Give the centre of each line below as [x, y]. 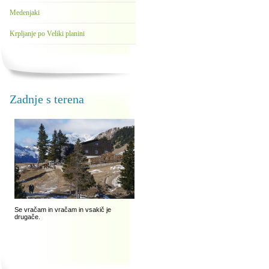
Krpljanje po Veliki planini [47, 34]
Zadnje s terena [47, 99]
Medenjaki [25, 13]
